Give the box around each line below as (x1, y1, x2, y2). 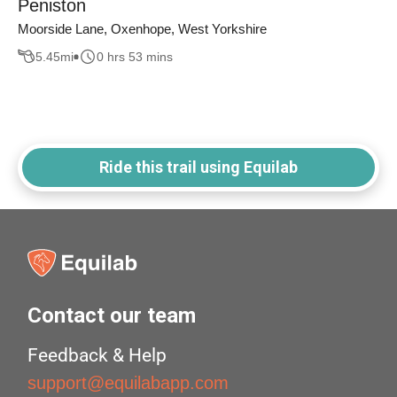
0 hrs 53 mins (97, 49, 173, 64)
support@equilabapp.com (27, 373, 230, 393)
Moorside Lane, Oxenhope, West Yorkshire (18, 21, 267, 37)
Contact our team (27, 303, 197, 329)
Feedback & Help (27, 345, 167, 367)
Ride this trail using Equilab (99, 158, 298, 177)
